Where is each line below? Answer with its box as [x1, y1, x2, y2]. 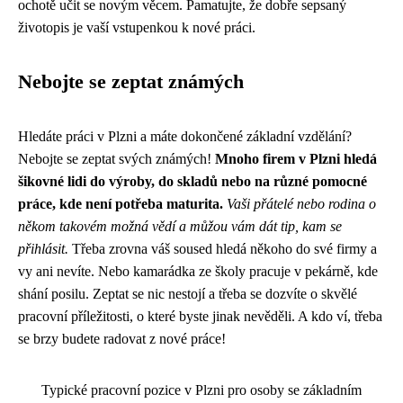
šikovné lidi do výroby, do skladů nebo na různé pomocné [18, 174, 367, 189]
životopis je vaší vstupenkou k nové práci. [18, 20, 255, 35]
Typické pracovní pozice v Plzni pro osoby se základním [41, 382, 362, 398]
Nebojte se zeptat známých [18, 71, 244, 93]
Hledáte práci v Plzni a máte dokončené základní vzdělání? [18, 129, 352, 144]
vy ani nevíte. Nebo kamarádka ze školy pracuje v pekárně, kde [18, 264, 378, 279]
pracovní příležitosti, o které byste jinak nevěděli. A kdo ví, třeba [18, 309, 382, 324]
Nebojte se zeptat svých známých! [18, 151, 215, 166]
